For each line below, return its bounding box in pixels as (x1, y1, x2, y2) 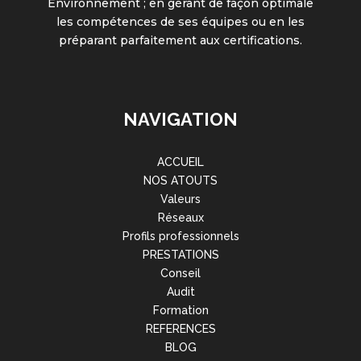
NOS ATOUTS (143, 174, 218, 187)
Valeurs (160, 193, 201, 205)
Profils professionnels (122, 230, 239, 243)
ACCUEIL (157, 156, 204, 168)
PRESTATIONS (142, 248, 219, 261)
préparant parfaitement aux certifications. (59, 33, 302, 48)
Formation (152, 304, 209, 317)
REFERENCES (145, 322, 216, 335)
